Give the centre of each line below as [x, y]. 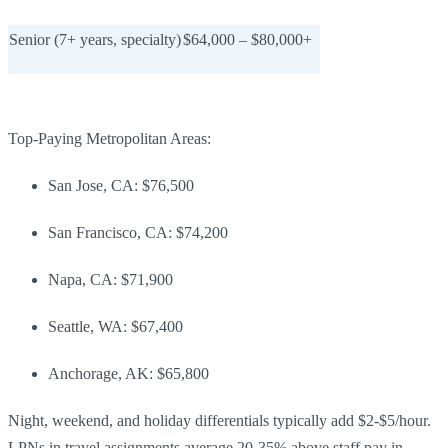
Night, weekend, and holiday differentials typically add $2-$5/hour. [219, 420]
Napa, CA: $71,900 [110, 279]
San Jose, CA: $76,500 [121, 185]
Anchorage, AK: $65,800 [128, 373]
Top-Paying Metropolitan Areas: [109, 138]
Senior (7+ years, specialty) [95, 39]
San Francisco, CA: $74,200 [138, 232]
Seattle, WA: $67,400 [115, 326]
